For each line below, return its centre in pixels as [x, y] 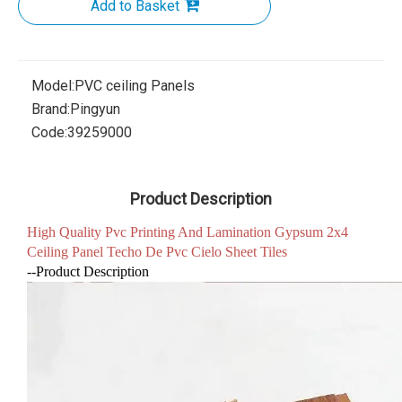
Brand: [51, 109]
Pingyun [95, 109]
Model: [53, 86]
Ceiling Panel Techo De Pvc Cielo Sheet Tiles [157, 252]
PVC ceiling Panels [135, 86]
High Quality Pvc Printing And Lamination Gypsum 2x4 [188, 232]
